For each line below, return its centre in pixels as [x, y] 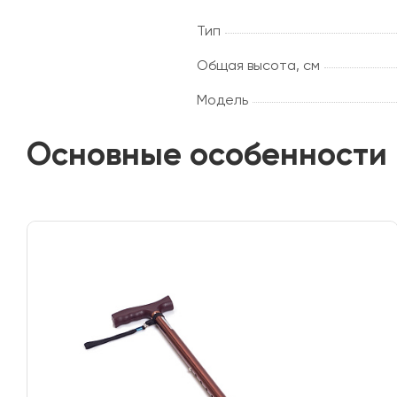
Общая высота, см [258, 65]
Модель [222, 99]
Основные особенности [207, 153]
